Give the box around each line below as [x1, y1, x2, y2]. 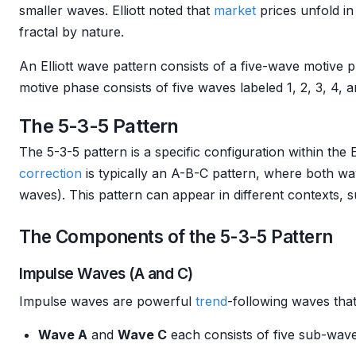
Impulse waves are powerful [19, 293, 195, 309]
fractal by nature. [19, 24, 124, 40]
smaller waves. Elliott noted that [19, 2, 214, 18]
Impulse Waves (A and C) [19, 264, 193, 283]
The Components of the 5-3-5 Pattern [19, 226, 333, 247]
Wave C [118, 327, 167, 342]
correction [19, 165, 82, 181]
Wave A [38, 327, 87, 342]
